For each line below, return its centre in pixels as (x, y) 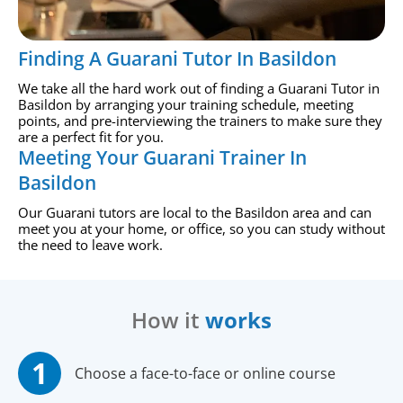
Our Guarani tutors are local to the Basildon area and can (195, 212)
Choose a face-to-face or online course (205, 373)
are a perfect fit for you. (91, 136)
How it (168, 319)
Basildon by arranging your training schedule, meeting (186, 104)
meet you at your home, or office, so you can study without (201, 228)
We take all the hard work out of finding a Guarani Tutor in (199, 88)
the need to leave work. (90, 244)
